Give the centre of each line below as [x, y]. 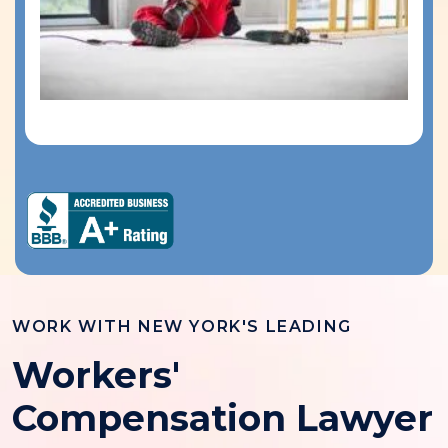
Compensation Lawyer [222, 418]
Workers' [96, 375]
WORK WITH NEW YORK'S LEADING [182, 327]
